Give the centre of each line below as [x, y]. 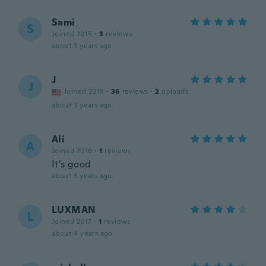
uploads [175, 91]
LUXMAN [74, 210]
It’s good [72, 164]
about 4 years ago [82, 233]
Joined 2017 [72, 221]
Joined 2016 [72, 151]
